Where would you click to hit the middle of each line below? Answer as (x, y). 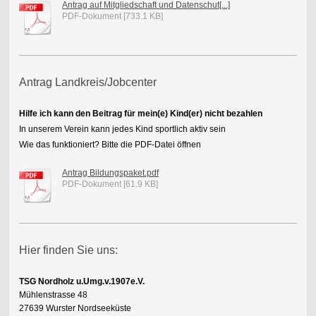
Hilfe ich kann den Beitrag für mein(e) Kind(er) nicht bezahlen (140, 114)
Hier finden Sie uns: (68, 250)
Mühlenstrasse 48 (53, 295)
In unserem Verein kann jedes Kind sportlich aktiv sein (122, 129)
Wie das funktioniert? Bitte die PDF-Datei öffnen (110, 145)
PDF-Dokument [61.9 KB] (110, 184)
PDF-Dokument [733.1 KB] (112, 16)
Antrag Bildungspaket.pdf (110, 173)
